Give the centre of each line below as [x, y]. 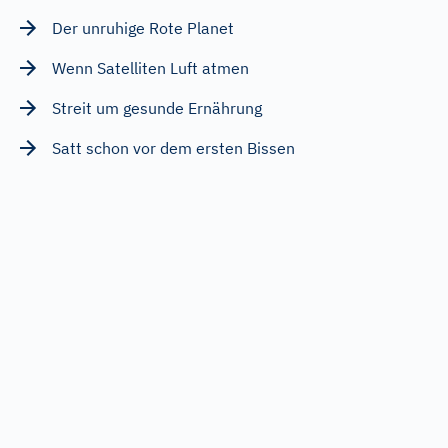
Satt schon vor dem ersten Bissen [173, 147]
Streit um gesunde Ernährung [157, 107]
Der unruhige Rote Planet [143, 27]
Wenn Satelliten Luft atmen [150, 67]
